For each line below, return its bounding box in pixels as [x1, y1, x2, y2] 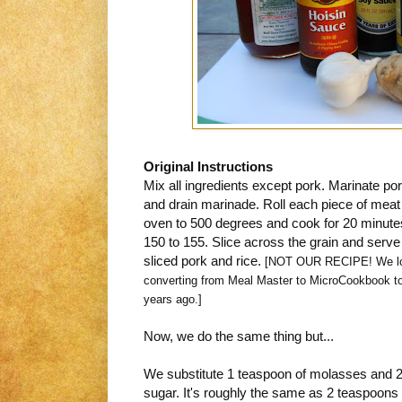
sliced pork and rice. [144, 253, 265, 269]
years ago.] [144, 293, 202, 307]
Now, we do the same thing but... [144, 328, 334, 345]
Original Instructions [144, 159, 273, 175]
